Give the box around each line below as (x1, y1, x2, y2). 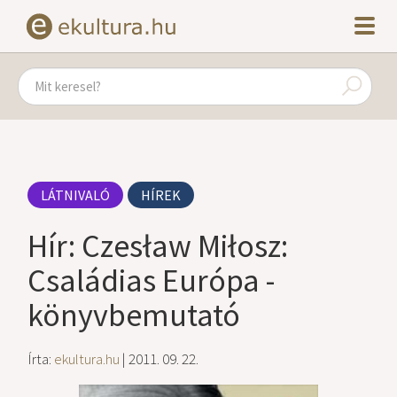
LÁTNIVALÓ (41, 186, 111, 204)
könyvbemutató (27, 295, 241, 335)
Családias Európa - (27, 261, 276, 300)
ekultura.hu (54, 349, 121, 369)
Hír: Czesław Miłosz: (27, 226, 289, 266)
